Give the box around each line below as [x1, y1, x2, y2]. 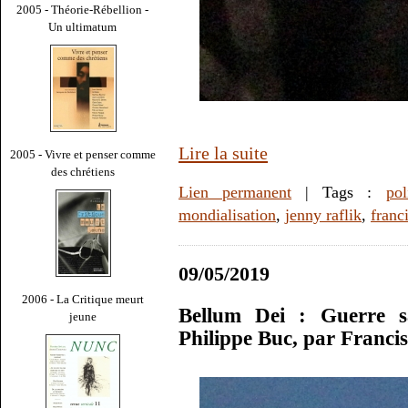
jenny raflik [285, 206, 362, 225]
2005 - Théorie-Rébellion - [16, 2, 149, 16]
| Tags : [291, 183, 386, 202]
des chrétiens [51, 164, 115, 178]
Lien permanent [178, 183, 292, 202]
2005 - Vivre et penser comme [10, 147, 156, 161]
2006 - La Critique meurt [22, 291, 144, 306]
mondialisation [178, 206, 276, 225]
